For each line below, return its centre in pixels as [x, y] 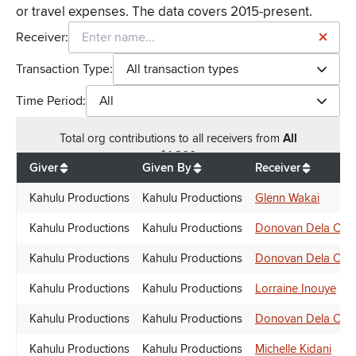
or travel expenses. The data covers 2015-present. [164, 12]
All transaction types [182, 70]
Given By [167, 168]
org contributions [131, 139]
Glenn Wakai [287, 198]
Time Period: [51, 101]
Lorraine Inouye [296, 289]
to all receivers [217, 139]
